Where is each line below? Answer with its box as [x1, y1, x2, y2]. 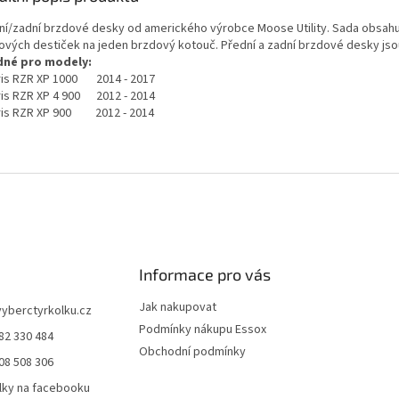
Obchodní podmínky [138, 343, 246, 362]
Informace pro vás [138, 265, 271, 285]
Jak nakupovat [138, 298, 216, 317]
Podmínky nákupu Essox [138, 321, 266, 339]
